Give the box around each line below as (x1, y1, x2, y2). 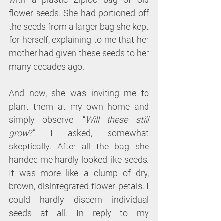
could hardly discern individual (9, 194, 149, 205)
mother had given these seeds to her (9, 48, 149, 59)
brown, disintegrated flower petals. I (9, 181, 149, 192)
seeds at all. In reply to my (9, 208, 149, 219)
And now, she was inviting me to (9, 88, 149, 99)
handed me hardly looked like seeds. (9, 154, 149, 165)
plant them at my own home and (9, 101, 149, 112)
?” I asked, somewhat (29, 128, 149, 139)
